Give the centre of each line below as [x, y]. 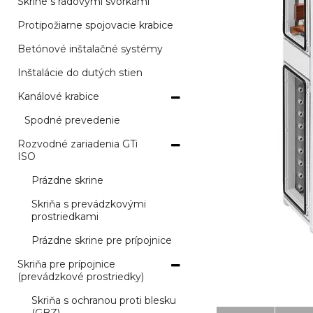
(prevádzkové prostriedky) [81, 277]
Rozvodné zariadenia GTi [78, 144]
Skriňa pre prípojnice [66, 264]
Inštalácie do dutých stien [80, 73]
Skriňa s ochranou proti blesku [104, 300]
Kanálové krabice [58, 96]
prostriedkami [65, 217]
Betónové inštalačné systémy [90, 49]
